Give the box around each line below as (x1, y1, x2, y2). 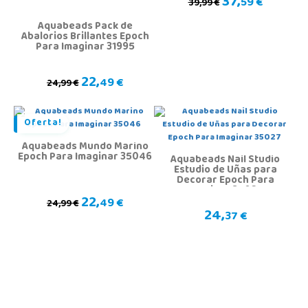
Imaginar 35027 (187, 181, 263, 202)
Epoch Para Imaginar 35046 (18, 147, 152, 168)
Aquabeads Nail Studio (170, 150, 280, 171)
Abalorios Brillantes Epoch (21, 27, 149, 48)
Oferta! (24, 115, 62, 133)
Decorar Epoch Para (176, 170, 274, 192)
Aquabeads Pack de (37, 16, 133, 38)
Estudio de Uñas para (173, 160, 277, 181)
